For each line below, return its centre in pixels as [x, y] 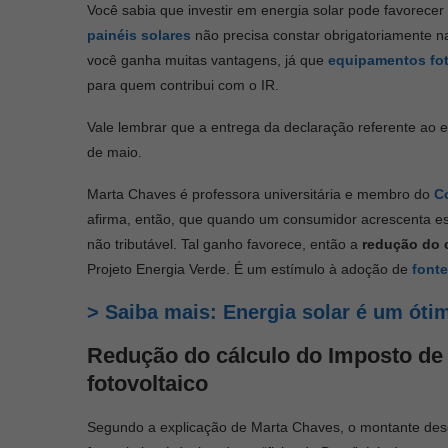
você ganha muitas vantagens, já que [207, 59]
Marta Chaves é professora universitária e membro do [260, 193]
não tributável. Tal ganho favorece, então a [224, 243]
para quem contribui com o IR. [183, 84]
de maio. [114, 151]
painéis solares [139, 34]
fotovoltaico [147, 383]
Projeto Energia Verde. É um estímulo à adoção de [249, 268]
